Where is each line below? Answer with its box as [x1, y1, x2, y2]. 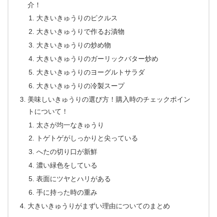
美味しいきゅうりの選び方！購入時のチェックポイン [28, 95, 191, 103]
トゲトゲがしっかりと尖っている [36, 134, 138, 142]
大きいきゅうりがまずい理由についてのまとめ [28, 201, 170, 210]
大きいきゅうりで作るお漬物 [36, 28, 124, 36]
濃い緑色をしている [36, 161, 97, 170]
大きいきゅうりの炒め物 [36, 41, 111, 49]
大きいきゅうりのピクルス [36, 14, 118, 22]
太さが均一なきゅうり [36, 121, 104, 129]
